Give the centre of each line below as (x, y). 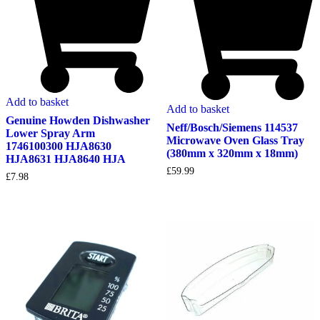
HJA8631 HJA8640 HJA (66, 159)
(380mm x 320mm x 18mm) (232, 154)
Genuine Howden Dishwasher (78, 120)
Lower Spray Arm (50, 133)
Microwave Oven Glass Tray (235, 141)
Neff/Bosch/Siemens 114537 (232, 128)
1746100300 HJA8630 (59, 146)
